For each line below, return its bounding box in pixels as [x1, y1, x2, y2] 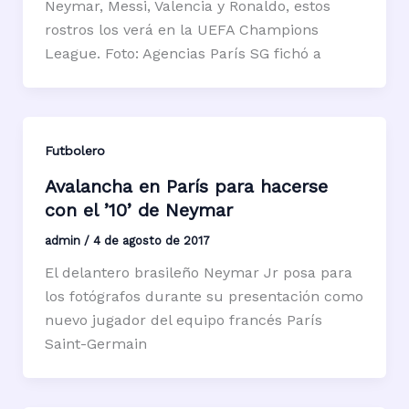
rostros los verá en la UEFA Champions [44, 20, 319, 38]
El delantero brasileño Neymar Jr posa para [44, 263, 352, 281]
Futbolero [44, 142, 105, 158]
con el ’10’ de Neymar [44, 198, 233, 221]
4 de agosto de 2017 [92, 233, 210, 247]
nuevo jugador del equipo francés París [44, 310, 322, 329]
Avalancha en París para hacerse [44, 174, 328, 197]
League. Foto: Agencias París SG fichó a [44, 44, 321, 62]
